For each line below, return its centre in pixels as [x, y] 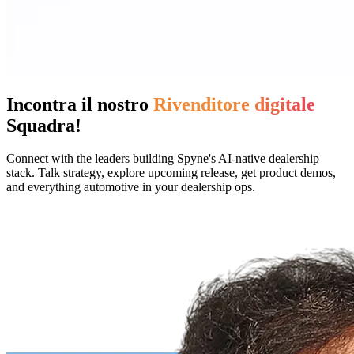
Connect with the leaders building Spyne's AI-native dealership [163, 159]
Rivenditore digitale [234, 104]
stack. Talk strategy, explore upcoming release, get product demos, [171, 173]
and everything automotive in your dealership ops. [131, 187]
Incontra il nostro [77, 104]
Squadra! [44, 125]
